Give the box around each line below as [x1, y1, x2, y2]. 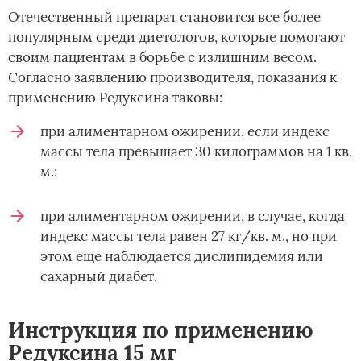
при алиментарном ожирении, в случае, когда [40, 207, 345, 226]
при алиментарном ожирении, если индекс [40, 122, 330, 141]
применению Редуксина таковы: [8, 89, 222, 107]
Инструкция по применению [8, 317, 313, 344]
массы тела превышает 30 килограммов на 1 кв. [40, 143, 352, 161]
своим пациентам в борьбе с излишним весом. [8, 48, 317, 67]
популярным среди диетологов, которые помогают [8, 28, 345, 47]
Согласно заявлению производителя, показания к [8, 68, 337, 87]
